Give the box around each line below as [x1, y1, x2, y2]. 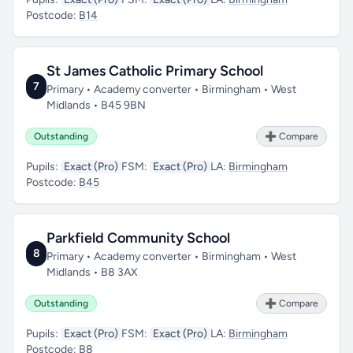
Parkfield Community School [46, 229, 231, 247]
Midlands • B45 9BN [46, 98, 146, 112]
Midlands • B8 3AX [46, 266, 139, 279]
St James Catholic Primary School [46, 62, 263, 80]
